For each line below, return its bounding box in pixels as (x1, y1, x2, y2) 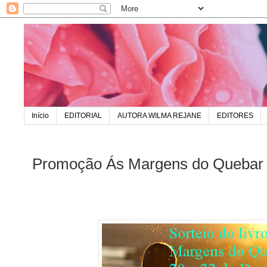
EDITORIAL (64, 111, 102, 120)
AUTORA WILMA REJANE (117, 111, 201, 120)
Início (32, 111, 49, 120)
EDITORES (217, 111, 253, 120)
